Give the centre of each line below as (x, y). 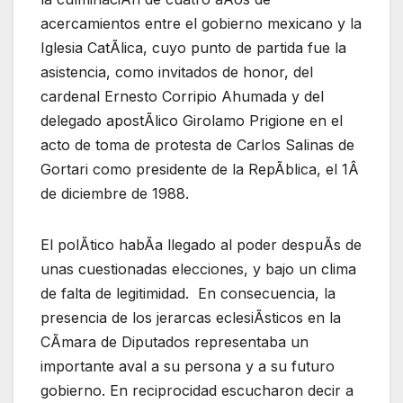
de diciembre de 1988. (115, 193)
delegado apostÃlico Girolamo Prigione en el (192, 120)
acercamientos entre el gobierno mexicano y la (201, 23)
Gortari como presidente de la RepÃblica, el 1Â (200, 169)
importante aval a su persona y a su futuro (188, 366)
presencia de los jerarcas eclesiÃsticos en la (191, 317)
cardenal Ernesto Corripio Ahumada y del (182, 96)
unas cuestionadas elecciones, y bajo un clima (198, 269)
